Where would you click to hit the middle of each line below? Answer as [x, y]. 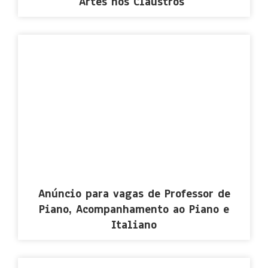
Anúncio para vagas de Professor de [134, 194]
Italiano [134, 225]
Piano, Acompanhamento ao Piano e [134, 210]
